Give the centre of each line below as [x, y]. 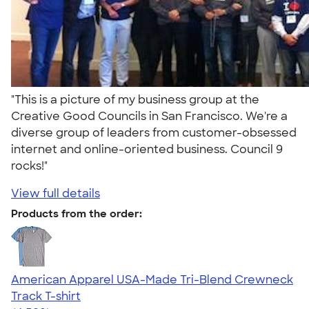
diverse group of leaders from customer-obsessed [154, 132]
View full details [56, 193]
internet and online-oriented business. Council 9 [147, 149]
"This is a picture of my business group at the [135, 99]
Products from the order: [77, 213]
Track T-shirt [46, 296]
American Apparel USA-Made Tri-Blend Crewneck [152, 279]
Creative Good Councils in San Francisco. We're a [149, 116]
